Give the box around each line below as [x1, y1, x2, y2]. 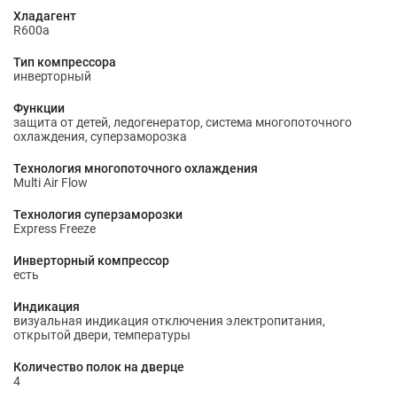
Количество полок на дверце [13, 360, 184, 374]
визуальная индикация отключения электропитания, [13, 314, 325, 328]
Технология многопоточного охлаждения [13, 161, 258, 175]
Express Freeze [13, 222, 96, 236]
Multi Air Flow [13, 175, 88, 190]
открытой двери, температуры [13, 328, 191, 342]
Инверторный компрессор [13, 253, 169, 268]
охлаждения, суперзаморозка [13, 129, 187, 144]
